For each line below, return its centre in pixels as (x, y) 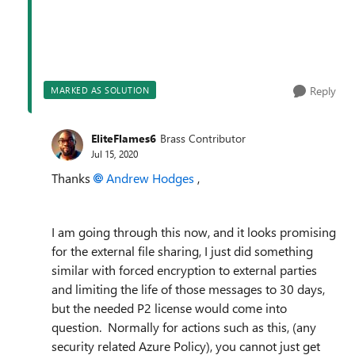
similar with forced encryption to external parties (184, 270)
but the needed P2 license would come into (169, 308)
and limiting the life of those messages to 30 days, (188, 289)
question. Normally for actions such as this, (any (184, 327)
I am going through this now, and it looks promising (194, 232)
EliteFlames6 (124, 138)
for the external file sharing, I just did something (182, 251)
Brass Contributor (203, 138)
